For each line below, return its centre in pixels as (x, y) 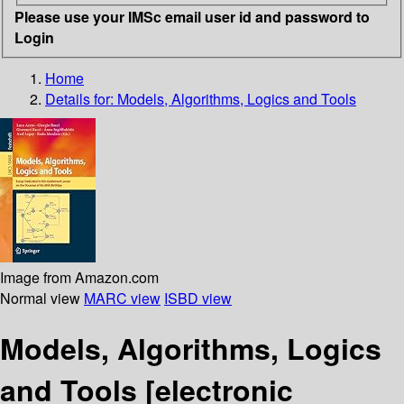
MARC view (122, 298)
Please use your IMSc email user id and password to (192, 16)
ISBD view (198, 298)
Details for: (81, 98)
